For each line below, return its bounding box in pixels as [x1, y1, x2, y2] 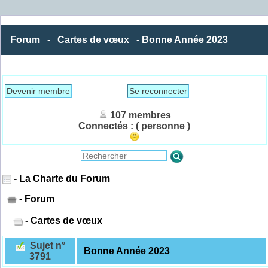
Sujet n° [29, 240, 65, 251]
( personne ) [136, 121, 191, 132]
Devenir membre [7, 86, 71, 96]
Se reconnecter [129, 86, 188, 96]
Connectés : [78, 121, 134, 132]
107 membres [110, 110, 172, 121]
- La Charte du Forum [11, 173, 111, 184]
